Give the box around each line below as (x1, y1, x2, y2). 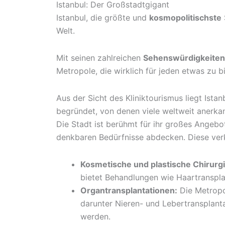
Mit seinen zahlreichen (56, 53, 143, 63)
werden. (80, 211, 110, 222)
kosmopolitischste (149, 13, 221, 23)
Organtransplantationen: (80, 185, 177, 196)
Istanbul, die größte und (56, 13, 149, 23)
